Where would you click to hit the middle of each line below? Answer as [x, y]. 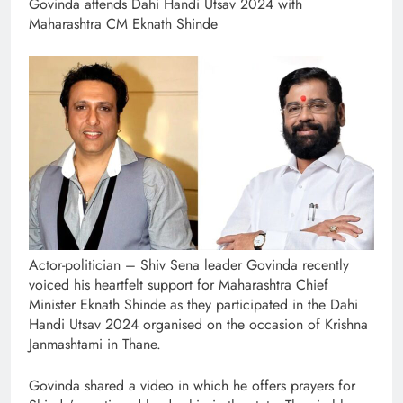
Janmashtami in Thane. [95, 344]
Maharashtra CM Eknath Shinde [123, 23]
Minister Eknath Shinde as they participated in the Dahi [193, 304]
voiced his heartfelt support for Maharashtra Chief [179, 284]
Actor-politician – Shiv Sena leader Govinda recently [189, 264]
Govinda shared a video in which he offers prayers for [192, 385]
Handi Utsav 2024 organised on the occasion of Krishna [198, 324]
